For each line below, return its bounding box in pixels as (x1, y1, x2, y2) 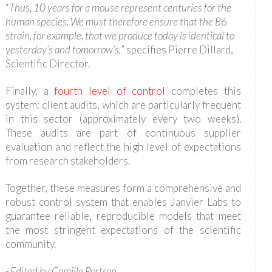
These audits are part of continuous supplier (5, 126, 241, 140)
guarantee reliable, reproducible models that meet (5, 209, 241, 223)
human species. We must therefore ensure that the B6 (5, 15, 227, 29)
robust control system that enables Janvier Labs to (5, 195, 241, 209)
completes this (171, 84, 241, 98)
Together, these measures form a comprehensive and (5, 182, 241, 195)
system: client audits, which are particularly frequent (5, 98, 241, 112)
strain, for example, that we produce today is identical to (5, 29, 234, 42)
